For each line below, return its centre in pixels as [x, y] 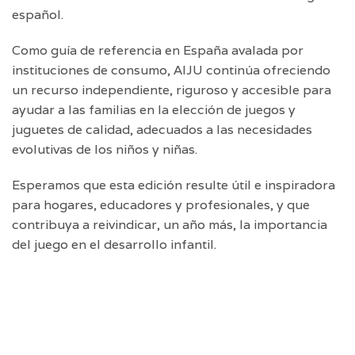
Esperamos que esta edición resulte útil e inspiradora [174, 185]
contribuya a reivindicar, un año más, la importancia [170, 224]
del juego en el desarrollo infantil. [114, 244]
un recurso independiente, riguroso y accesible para [172, 90]
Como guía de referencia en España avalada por [158, 50]
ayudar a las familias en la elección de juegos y [154, 109]
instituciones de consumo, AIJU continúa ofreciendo [171, 70]
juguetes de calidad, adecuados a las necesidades [162, 129]
